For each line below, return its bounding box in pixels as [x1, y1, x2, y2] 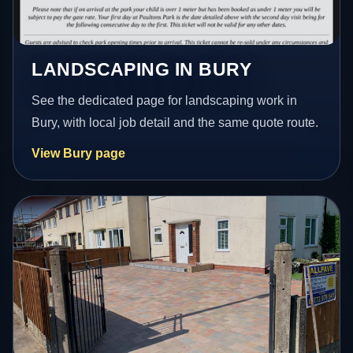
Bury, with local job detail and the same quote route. [32, 116, 319, 130]
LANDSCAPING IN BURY [32, 59, 252, 80]
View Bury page [32, 147, 126, 161]
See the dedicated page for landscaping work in [32, 94, 298, 108]
